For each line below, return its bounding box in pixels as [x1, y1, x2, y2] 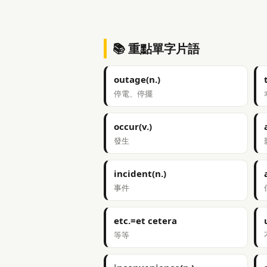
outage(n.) [114, 73, 160, 85]
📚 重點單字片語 [113, 41, 200, 57]
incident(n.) [114, 167, 166, 179]
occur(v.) [114, 120, 152, 132]
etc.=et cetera [114, 215, 177, 226]
